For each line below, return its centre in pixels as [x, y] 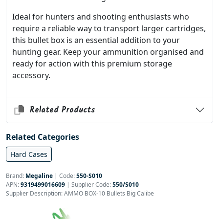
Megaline [39, 176]
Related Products [60, 110]
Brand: [16, 176]
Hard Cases [29, 154]
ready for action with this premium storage [92, 64]
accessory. [31, 75]
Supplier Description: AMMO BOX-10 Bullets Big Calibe [80, 193]
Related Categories [43, 137]
